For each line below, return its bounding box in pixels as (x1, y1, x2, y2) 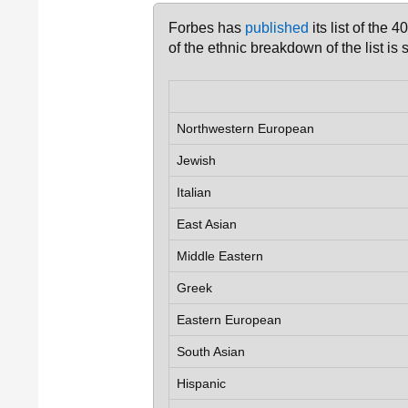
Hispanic (177, 376, 226, 391)
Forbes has (168, 20, 245, 36)
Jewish (177, 153, 216, 168)
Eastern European (177, 312, 281, 327)
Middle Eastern (177, 249, 263, 263)
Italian (177, 185, 211, 199)
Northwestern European (177, 121, 314, 136)
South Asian (177, 344, 245, 359)
